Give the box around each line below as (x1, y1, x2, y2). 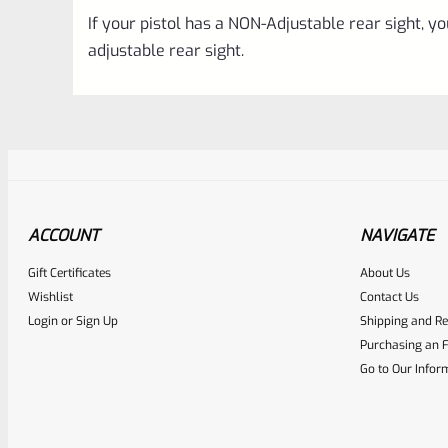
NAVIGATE (360, 224, 434, 246)
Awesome (223, 274, 341, 310)
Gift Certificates (28, 264, 111, 281)
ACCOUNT (28, 224, 99, 246)
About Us (360, 264, 410, 281)
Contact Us (360, 288, 419, 305)
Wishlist (28, 288, 73, 305)
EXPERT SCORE (115, 356, 191, 372)
